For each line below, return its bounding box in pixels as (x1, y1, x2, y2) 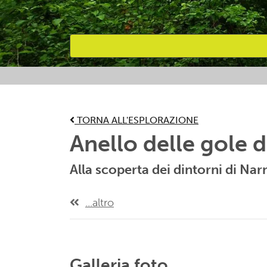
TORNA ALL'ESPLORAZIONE (74, 114, 198, 126)
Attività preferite (70, 75, 169, 91)
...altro (85, 196, 114, 209)
